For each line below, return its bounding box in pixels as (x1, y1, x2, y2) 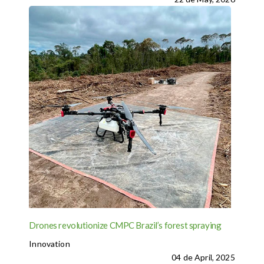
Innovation (29, 239, 70, 249)
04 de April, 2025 (171, 252, 235, 262)
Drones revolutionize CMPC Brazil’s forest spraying (29, 220, 222, 230)
